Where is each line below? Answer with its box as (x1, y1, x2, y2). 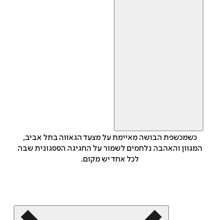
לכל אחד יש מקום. (81, 155, 139, 164)
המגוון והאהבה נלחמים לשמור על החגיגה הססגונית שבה (18, 144, 202, 153)
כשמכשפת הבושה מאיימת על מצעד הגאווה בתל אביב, (23, 133, 197, 142)
